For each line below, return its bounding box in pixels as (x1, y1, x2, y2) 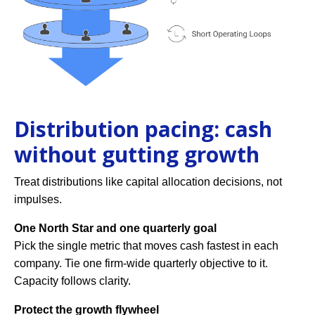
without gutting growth (14, 140, 259, 169)
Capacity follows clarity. (14, 275, 131, 288)
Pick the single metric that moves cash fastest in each (14, 240, 278, 252)
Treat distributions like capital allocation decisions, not (14, 176, 282, 188)
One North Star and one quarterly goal (14, 222, 217, 235)
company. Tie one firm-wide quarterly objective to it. (14, 257, 268, 270)
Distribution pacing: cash (14, 115, 272, 144)
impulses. (14, 193, 62, 206)
